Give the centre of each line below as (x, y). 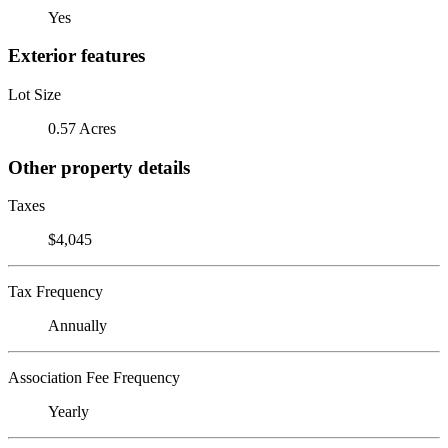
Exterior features (76, 56)
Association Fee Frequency (94, 378)
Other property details (99, 167)
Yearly (68, 412)
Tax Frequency (55, 292)
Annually (77, 326)
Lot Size (34, 94)
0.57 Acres (82, 128)
